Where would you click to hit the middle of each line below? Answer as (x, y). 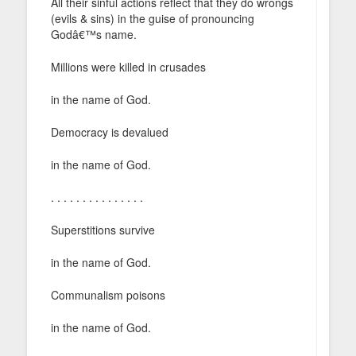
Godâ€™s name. (94, 34)
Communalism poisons (108, 294)
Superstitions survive (103, 229)
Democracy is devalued (110, 132)
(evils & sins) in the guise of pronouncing (153, 18)
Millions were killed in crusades (128, 66)
